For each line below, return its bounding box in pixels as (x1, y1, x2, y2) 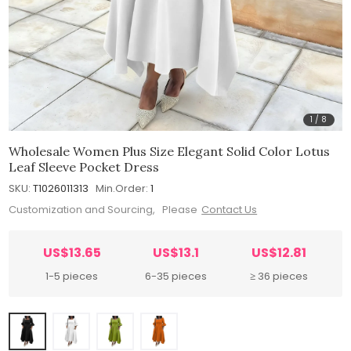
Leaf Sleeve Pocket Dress (9, 158, 160, 175)
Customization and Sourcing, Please (9, 202, 198, 218)
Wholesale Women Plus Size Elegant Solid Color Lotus (9, 143, 331, 159)
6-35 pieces (144, 269, 207, 284)
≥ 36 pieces (250, 269, 309, 284)
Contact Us (201, 202, 258, 218)
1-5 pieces (45, 269, 99, 284)
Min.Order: (96, 180, 149, 196)
